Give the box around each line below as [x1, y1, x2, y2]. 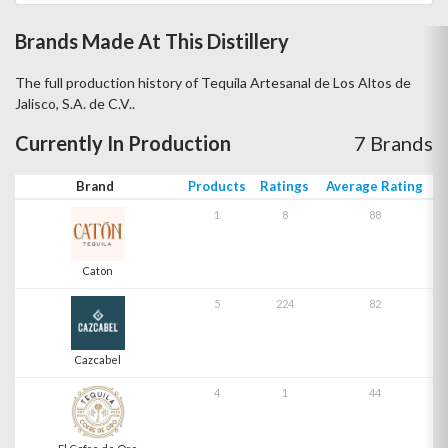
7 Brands [354, 131, 433, 155]
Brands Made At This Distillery [15, 29, 289, 53]
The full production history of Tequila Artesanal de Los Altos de [15, 74, 411, 91]
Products [187, 178, 246, 194]
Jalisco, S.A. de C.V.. [15, 95, 135, 112]
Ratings [260, 178, 309, 194]
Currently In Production [15, 131, 231, 155]
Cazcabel [74, 353, 121, 366]
